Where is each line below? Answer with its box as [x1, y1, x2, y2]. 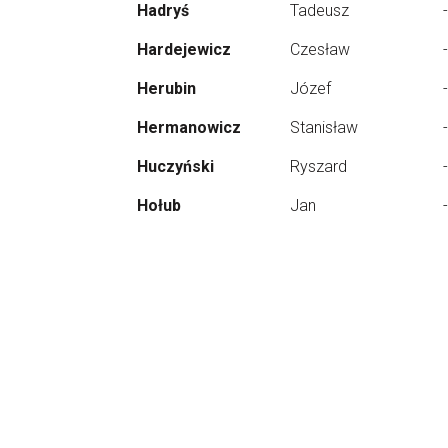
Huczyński [137, 157, 214, 176]
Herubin [137, 79, 196, 98]
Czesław [290, 40, 350, 59]
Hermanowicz [137, 118, 241, 137]
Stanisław [290, 118, 358, 137]
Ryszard [290, 157, 347, 176]
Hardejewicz [137, 40, 231, 59]
